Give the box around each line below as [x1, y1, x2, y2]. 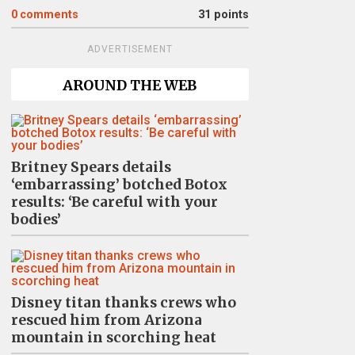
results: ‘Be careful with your [10, 193, 218, 211]
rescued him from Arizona [10, 311, 202, 329]
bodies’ [10, 211, 61, 228]
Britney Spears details [10, 158, 171, 176]
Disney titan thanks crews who [10, 294, 236, 311]
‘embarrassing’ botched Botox [10, 176, 227, 193]
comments [19, 8, 78, 21]
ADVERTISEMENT [86, 44, 173, 55]
